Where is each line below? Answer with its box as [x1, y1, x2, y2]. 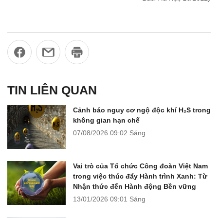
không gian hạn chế [73, 116, 140, 124]
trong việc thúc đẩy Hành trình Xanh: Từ [73, 172, 207, 180]
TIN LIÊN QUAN [7, 83, 97, 97]
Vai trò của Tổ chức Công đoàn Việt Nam [73, 162, 208, 170]
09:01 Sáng [110, 195, 145, 203]
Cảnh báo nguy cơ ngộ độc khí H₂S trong [73, 106, 211, 114]
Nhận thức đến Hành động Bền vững [73, 182, 196, 190]
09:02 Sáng [110, 128, 145, 137]
